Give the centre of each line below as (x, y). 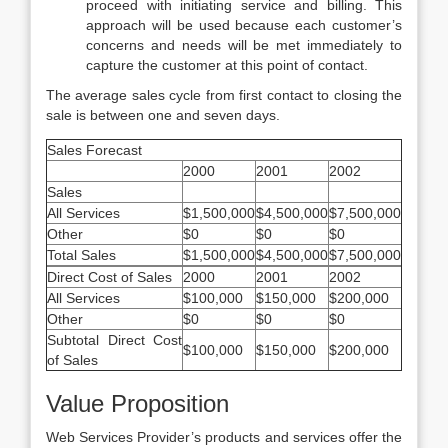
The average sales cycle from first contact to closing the (224, 95)
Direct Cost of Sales (109, 277)
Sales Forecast (94, 150)
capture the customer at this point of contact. (227, 65)
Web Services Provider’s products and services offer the (224, 437)
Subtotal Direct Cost (114, 340)
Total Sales (81, 255)
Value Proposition (137, 403)
